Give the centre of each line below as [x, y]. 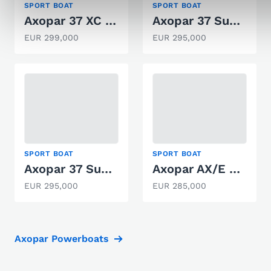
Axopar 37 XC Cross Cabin [111, 20]
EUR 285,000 [179, 186]
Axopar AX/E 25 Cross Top [235, 169]
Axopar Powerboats [62, 239]
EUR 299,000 [51, 37]
